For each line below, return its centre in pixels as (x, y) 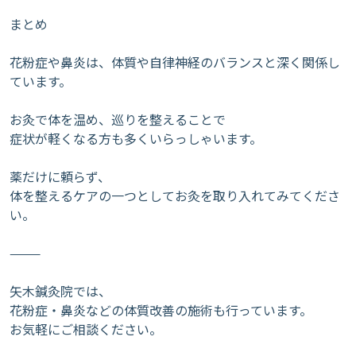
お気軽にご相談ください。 (86, 329)
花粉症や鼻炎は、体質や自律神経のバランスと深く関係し (175, 62)
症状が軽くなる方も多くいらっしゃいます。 (136, 138)
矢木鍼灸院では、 (60, 291)
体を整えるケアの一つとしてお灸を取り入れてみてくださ (175, 195)
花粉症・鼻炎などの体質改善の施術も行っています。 (161, 310)
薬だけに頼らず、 (60, 176)
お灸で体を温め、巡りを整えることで (118, 119)
